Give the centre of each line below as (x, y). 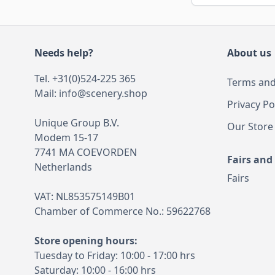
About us (249, 52)
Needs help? (64, 52)
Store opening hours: (86, 240)
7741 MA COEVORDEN (86, 152)
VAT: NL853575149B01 (85, 196)
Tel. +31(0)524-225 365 (85, 78)
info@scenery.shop (103, 93)
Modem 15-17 (66, 137)
